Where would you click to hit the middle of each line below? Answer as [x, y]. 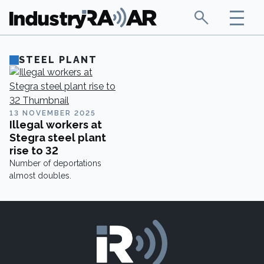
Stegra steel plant [58, 138]
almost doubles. [40, 176]
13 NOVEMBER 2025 [53, 113]
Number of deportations [55, 163]
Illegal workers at [56, 125]
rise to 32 [34, 151]
